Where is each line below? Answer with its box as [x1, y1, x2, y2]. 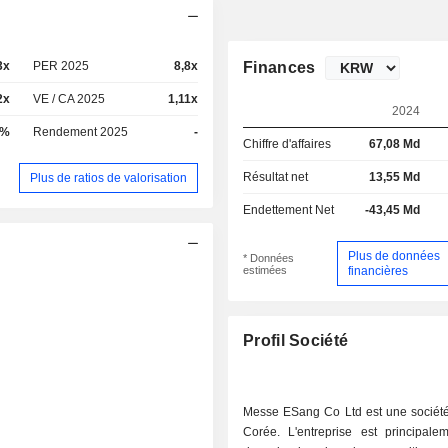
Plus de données [347, 248, 440, 263]
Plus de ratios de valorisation [30, 170, 188, 185]
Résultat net [243, 170, 309, 184]
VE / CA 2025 [33, 92, 106, 106]
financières [347, 263, 408, 278]
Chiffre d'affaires [243, 137, 332, 151]
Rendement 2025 [33, 125, 129, 139]
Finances [243, 59, 316, 76]
